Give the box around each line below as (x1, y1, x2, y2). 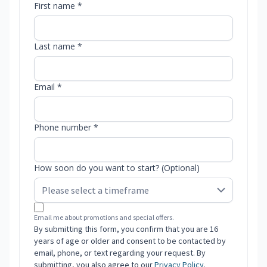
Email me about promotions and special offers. (34, 213, 174, 222)
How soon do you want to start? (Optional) (34, 162, 200, 174)
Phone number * (34, 122, 98, 133)
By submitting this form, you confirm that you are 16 (34, 223, 218, 235)
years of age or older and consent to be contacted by (34, 235, 226, 247)
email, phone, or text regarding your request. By (34, 247, 206, 259)
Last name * (34, 41, 82, 52)
